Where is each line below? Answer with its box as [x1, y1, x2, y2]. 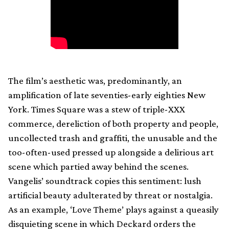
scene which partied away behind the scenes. [8, 161, 189, 172]
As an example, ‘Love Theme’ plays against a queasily [8, 204, 219, 215]
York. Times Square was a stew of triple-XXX [8, 104, 185, 115]
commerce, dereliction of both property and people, [8, 118, 218, 129]
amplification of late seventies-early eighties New [8, 89, 205, 101]
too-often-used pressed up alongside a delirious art [8, 147, 214, 158]
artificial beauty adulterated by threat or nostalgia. [8, 190, 213, 201]
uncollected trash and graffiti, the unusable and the [8, 132, 217, 144]
